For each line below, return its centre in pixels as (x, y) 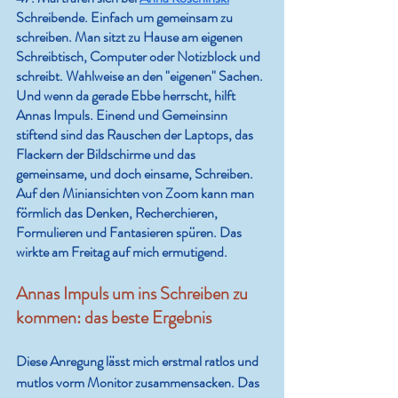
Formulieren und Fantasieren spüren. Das (130, 233)
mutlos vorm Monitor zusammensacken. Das (139, 383)
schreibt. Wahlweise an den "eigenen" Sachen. (141, 76)
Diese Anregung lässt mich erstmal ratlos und (139, 362)
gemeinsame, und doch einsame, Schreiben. (136, 174)
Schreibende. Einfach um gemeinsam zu (126, 18)
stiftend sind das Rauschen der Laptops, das (136, 135)
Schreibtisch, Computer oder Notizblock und (139, 57)
